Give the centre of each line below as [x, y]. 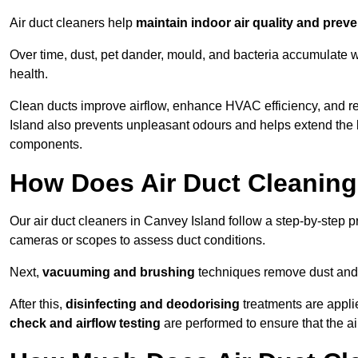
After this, [38, 304]
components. [46, 145]
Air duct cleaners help [73, 23]
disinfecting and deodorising [153, 304]
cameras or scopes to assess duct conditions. [137, 241]
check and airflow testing [85, 324]
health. [29, 74]
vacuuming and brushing [119, 272]
